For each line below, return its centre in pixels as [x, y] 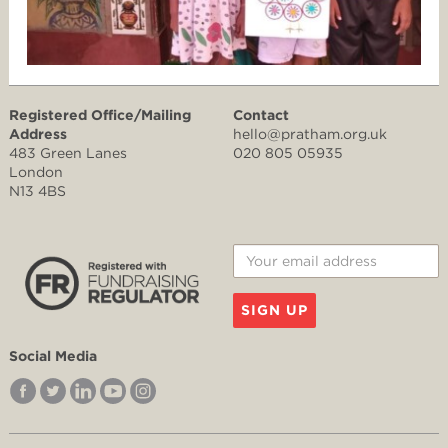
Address [38, 133]
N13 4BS [37, 190]
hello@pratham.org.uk [310, 133]
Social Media [53, 355]
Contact [261, 114]
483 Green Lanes [68, 152]
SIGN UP [274, 309]
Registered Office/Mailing [100, 114]
